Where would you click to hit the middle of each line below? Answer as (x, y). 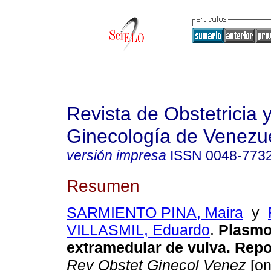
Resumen (103, 185)
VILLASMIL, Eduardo (138, 230)
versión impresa (116, 155)
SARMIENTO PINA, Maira (155, 213)
